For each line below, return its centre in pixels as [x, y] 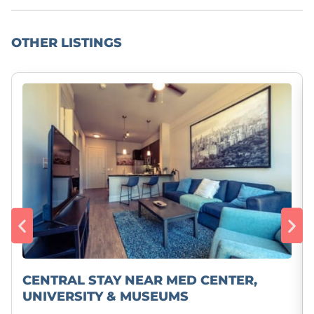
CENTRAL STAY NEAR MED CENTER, [140, 280]
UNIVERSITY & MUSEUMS [105, 296]
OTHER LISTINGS [67, 43]
